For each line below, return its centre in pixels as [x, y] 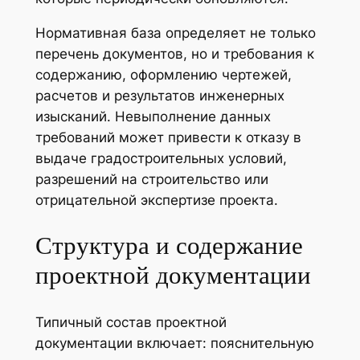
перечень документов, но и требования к [174, 54]
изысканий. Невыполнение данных [153, 117]
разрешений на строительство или [151, 180]
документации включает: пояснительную [174, 343]
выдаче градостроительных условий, [161, 159]
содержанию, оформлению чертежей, [163, 75]
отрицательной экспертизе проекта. [156, 200]
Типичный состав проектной [131, 322]
